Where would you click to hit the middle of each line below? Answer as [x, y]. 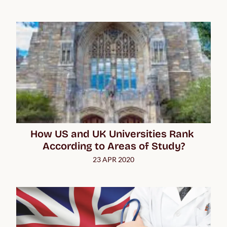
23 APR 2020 [113, 159]
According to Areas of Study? [113, 146]
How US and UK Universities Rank [112, 134]
